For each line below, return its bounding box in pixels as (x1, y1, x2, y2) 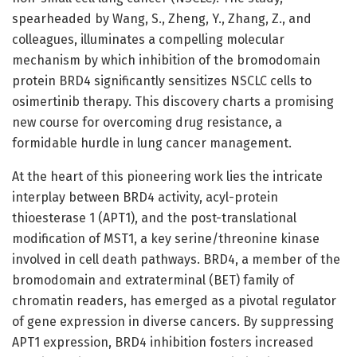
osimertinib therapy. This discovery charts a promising (12, 93, 334, 109)
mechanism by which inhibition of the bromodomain (12, 52, 320, 68)
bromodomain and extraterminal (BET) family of (12, 272, 294, 288)
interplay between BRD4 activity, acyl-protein (12, 189, 278, 205)
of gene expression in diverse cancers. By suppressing (12, 313, 334, 329)
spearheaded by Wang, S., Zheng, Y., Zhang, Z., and (12, 10, 312, 26)
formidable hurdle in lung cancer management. (12, 135, 292, 151)
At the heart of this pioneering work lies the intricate (12, 168, 323, 184)
